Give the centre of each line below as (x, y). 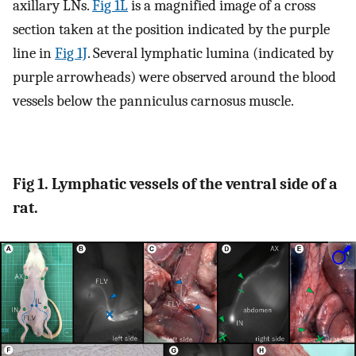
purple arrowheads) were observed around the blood (174, 77)
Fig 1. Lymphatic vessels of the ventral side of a (175, 184)
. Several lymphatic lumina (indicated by (211, 54)
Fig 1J (71, 54)
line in (34, 54)
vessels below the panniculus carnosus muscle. (153, 101)
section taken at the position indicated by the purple (171, 30)
